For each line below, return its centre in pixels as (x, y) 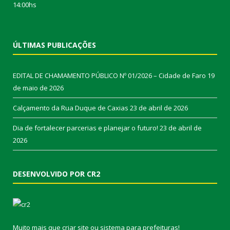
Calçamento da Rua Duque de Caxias (71, 108)
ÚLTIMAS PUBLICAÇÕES (54, 45)
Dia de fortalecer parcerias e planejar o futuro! (85, 128)
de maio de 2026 (38, 88)
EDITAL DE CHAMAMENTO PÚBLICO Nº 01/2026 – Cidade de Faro (109, 75)
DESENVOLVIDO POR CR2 (56, 174)
